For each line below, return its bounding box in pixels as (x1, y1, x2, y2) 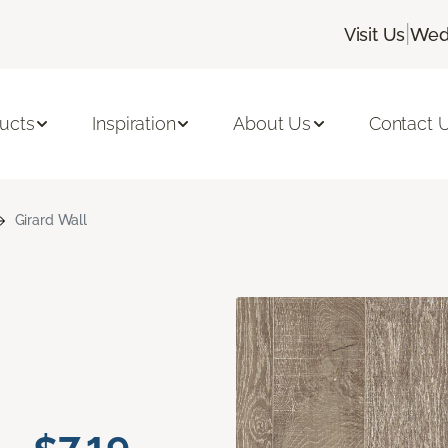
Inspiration (92, 113, 176, 135)
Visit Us (343, 23, 406, 45)
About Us (233, 113, 312, 135)
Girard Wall (14, 211, 88, 228)
